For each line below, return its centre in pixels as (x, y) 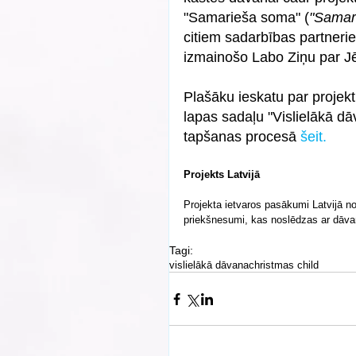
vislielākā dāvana (209, 265)
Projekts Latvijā (222, 175)
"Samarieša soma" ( (246, 18)
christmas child (284, 265)
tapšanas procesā (242, 137)
